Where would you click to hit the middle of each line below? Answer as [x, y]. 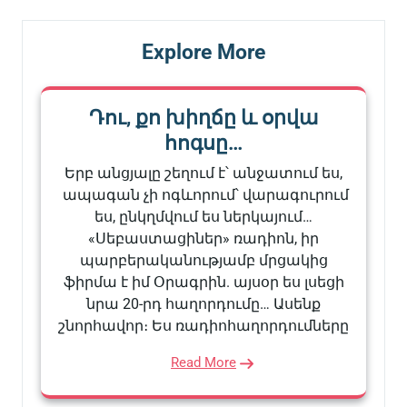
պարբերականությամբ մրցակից [203, 260]
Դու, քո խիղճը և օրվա [203, 117]
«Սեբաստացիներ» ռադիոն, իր [203, 238]
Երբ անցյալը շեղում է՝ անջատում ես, [203, 173]
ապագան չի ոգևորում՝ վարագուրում [203, 194]
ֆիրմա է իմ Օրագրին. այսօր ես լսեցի [203, 282]
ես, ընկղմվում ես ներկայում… [203, 216]
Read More [203, 362]
